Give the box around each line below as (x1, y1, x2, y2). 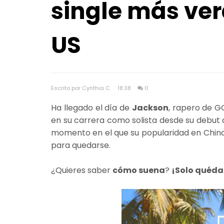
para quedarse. (51, 139, 112, 151)
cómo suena (112, 164, 165, 176)
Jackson (131, 101, 168, 113)
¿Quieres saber (51, 164, 112, 176)
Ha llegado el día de (51, 101, 132, 113)
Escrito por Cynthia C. (51, 83, 112, 92)
